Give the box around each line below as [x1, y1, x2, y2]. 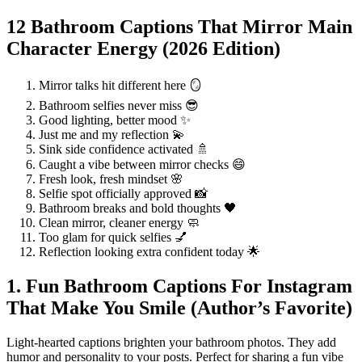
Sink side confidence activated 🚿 [39, 142, 209, 157]
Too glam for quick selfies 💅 [39, 230, 187, 245]
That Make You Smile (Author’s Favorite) [6, 297, 352, 319]
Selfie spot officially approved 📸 [39, 187, 208, 201]
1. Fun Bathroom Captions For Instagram [6, 276, 352, 297]
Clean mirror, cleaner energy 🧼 [39, 216, 200, 230]
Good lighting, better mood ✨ [39, 113, 191, 128]
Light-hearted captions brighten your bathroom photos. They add [6, 335, 336, 350]
